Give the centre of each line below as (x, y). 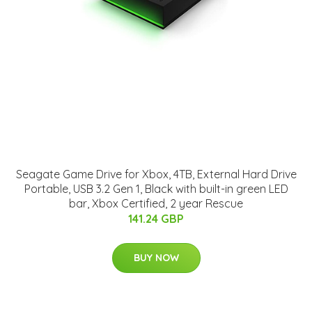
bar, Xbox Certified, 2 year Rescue (156, 204)
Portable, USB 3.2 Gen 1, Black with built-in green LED (156, 189)
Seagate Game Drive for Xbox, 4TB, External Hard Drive (156, 174)
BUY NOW (156, 258)
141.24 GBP (156, 219)
